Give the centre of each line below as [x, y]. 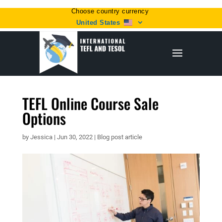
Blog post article [119, 137]
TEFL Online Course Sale [90, 103]
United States [98, 22]
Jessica [41, 137]
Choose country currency [110, 11]
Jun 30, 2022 [75, 137]
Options [44, 118]
